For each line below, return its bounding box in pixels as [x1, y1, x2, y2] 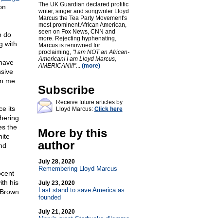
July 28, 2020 [38, 158, 75, 165]
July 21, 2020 [38, 208, 75, 215]
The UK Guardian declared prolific [38, 1, 128, 8]
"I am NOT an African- [72, 49, 129, 55]
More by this [37, 127, 107, 140]
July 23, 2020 [38, 180, 75, 186]
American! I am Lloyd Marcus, [38, 55, 116, 62]
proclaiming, [38, 49, 73, 55]
